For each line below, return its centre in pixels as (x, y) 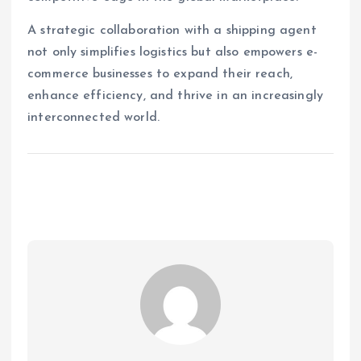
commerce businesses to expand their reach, (160, 75)
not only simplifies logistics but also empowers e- (173, 53)
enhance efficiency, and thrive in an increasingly (175, 96)
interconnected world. (94, 118)
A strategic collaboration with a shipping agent (172, 31)
